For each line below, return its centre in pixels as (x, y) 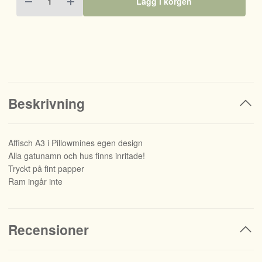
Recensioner (49, 229)
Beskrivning (46, 103)
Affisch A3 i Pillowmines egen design (75, 143)
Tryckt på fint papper (46, 168)
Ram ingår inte (35, 181)
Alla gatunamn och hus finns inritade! (77, 156)
